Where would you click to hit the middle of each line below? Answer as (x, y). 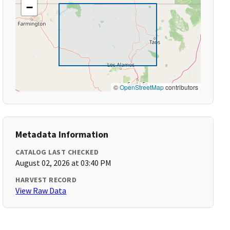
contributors (181, 87)
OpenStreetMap (141, 87)
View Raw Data (41, 190)
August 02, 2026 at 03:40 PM (64, 163)
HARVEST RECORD (46, 180)
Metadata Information (62, 134)
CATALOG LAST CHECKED (57, 152)
